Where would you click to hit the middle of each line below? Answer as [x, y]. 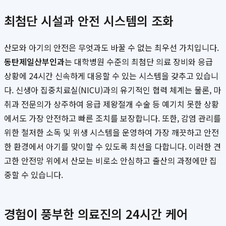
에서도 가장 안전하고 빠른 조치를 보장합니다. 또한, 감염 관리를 [112, 118]
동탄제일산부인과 [34, 62]
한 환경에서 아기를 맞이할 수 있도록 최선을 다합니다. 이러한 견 [112, 147]
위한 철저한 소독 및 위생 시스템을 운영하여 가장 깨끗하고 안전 [111, 132]
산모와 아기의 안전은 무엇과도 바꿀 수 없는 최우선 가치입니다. [111, 48]
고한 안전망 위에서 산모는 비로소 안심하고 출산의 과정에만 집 [110, 161]
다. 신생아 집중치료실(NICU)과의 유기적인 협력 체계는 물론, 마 [112, 90]
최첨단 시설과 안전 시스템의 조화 [89, 21]
